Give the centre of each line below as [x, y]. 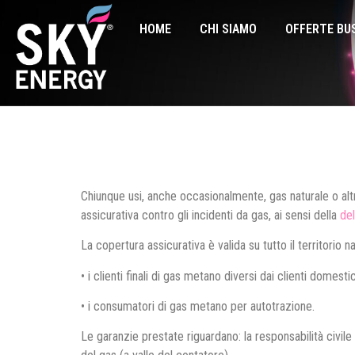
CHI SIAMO [229, 29]
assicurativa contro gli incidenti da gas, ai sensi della [210, 215]
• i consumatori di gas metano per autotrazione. [198, 306]
